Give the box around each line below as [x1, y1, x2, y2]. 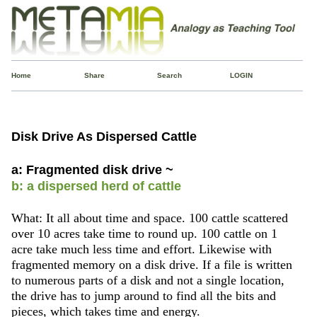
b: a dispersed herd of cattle [11, 178, 181, 193]
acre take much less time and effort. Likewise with [11, 241, 272, 256]
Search [156, 71, 182, 79]
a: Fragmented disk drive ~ [11, 162, 173, 177]
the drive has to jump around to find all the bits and [11, 288, 276, 303]
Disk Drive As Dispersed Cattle [11, 129, 197, 144]
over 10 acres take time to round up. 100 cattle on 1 [11, 226, 277, 241]
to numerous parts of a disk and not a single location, [11, 272, 284, 287]
